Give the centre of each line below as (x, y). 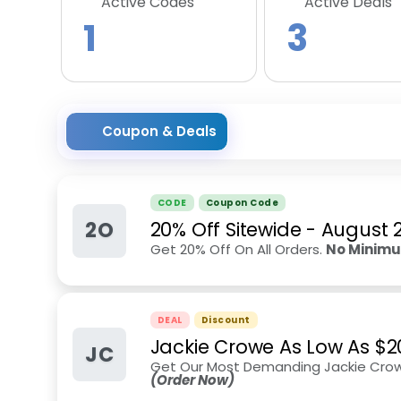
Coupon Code (242, 203)
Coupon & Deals (159, 131)
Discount (226, 320)
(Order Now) (192, 380)
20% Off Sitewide (226, 230)
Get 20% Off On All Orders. (238, 249)
